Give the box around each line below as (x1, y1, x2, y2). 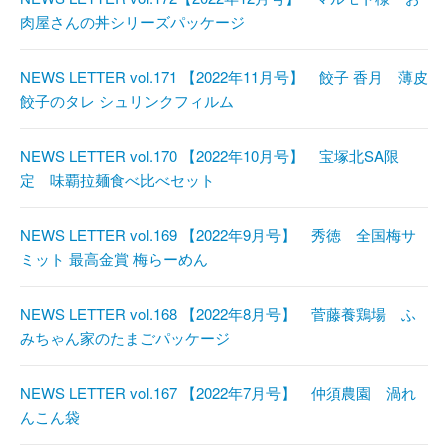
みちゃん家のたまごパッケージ (20, 327, 230, 349)
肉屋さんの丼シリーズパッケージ (20, 11, 245, 33)
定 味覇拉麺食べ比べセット (20, 169, 215, 191)
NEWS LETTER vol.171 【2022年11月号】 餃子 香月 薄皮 (20, 66, 428, 88)
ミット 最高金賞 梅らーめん (20, 248, 208, 270)
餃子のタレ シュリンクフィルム (20, 90, 234, 112)
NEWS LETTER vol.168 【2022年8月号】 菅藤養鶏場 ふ (20, 303, 416, 325)
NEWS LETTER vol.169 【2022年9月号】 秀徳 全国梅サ (20, 224, 416, 246)
